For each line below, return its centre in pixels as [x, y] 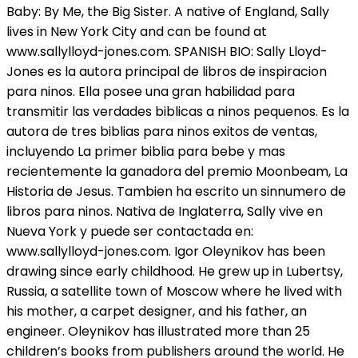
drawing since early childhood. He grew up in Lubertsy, [175, 272]
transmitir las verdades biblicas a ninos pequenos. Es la [178, 112]
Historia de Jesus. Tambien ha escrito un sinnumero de [176, 192]
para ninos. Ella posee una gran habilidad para [151, 92]
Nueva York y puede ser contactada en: [130, 232]
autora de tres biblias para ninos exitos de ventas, [162, 132]
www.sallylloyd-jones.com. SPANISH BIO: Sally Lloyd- [167, 52]
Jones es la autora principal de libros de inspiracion [167, 72]
